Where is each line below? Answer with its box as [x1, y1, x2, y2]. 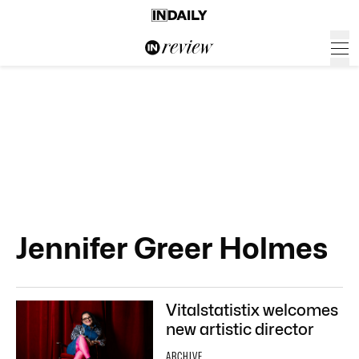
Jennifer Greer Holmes [16, 231, 328, 265]
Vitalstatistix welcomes [166, 301, 338, 320]
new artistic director [166, 320, 314, 339]
